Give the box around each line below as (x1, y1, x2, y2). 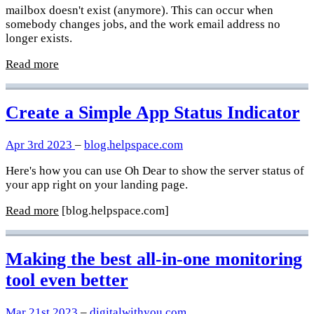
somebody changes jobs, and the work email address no (6, 17, 280, 31)
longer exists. (6, 31, 72, 45)
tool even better (6, 270, 128, 291)
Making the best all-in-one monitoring (6, 249, 302, 270)
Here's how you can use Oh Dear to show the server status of (6, 164, 304, 178)
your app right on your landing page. (6, 178, 188, 192)
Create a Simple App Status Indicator (6, 102, 300, 123)
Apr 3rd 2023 (6, 138, 75, 152)
